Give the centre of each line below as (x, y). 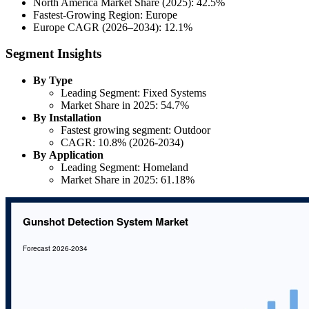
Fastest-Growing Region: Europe (105, 14)
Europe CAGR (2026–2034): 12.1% (113, 27)
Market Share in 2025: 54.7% (125, 106)
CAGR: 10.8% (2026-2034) (122, 143)
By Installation (67, 118)
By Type (53, 81)
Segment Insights (53, 54)
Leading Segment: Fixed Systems (133, 93)
